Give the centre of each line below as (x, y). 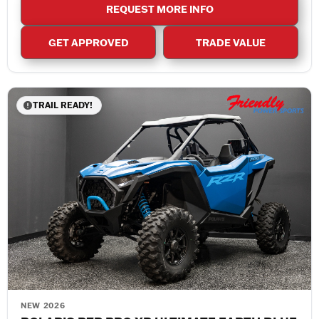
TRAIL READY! (63, 105)
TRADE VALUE (231, 43)
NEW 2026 (43, 306)
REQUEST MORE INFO (159, 9)
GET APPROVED (88, 43)
